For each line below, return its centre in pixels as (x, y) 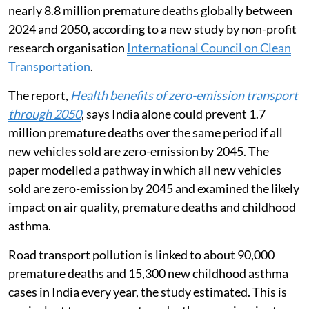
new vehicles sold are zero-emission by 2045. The (139, 151)
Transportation (49, 66)
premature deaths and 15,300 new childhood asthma (148, 273)
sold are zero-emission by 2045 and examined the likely (154, 188)
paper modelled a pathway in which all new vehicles (145, 169)
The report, (39, 95)
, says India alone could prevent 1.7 (173, 113)
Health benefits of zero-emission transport (184, 95)
